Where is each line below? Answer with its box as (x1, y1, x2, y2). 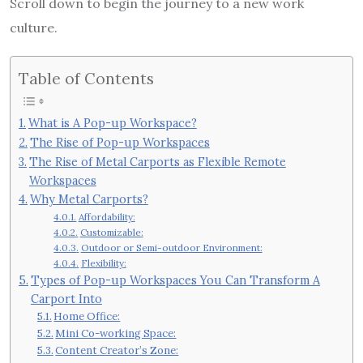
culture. (10, 19, 58, 36)
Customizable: (79, 226, 143, 238)
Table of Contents (19, 68, 154, 88)
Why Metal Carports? (29, 191, 148, 207)
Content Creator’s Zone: (55, 344, 179, 357)
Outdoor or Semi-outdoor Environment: (80, 241, 263, 254)
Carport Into (30, 291, 102, 306)
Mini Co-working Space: (55, 327, 177, 340)
